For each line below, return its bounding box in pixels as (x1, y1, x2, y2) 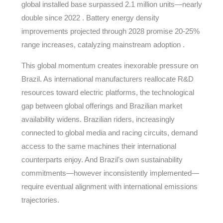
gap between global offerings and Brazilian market (21, 102, 182, 110)
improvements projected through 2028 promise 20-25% (21, 27, 200, 35)
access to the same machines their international (21, 142, 176, 150)
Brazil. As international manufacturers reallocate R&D (21, 75, 194, 83)
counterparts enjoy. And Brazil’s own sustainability (21, 155, 183, 164)
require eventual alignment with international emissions (21, 182, 198, 191)
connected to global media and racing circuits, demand (21, 128, 198, 137)
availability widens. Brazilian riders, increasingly (21, 115, 175, 123)
